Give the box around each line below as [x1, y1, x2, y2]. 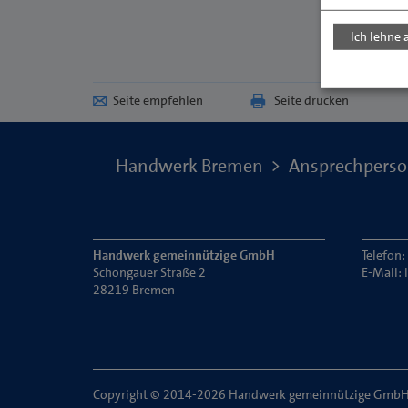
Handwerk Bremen [116, 154, 263, 178]
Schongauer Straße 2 [93, 264, 206, 280]
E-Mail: [362, 264, 404, 280]
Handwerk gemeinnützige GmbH [93, 247, 275, 263]
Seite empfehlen [113, 92, 203, 108]
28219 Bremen [93, 281, 175, 298]
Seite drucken [274, 92, 349, 108]
